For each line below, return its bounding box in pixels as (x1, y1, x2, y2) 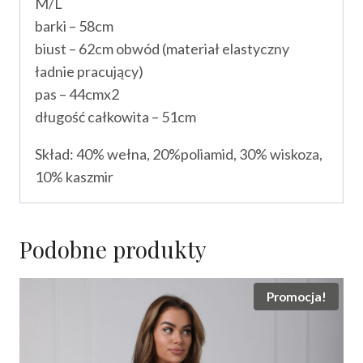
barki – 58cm (35, 17, 113, 36)
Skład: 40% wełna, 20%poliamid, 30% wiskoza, (35, 145, 322, 164)
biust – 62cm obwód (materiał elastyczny (35, 40, 289, 58)
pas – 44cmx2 (35, 85, 119, 104)
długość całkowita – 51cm (35, 108, 196, 126)
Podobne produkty (19, 234, 207, 265)
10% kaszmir (35, 168, 113, 186)
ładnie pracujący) (35, 62, 143, 81)
